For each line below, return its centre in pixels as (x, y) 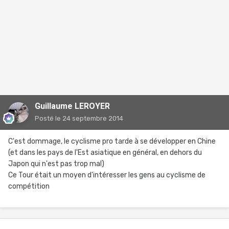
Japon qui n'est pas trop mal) (56, 164)
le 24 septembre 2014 (89, 119)
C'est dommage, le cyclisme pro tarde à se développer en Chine (112, 142)
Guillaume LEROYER (72, 106)
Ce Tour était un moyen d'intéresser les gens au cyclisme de (107, 175)
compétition (29, 187)
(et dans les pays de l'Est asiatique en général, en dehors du (105, 153)
